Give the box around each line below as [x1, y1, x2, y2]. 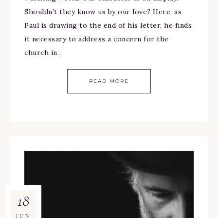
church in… [24, 48, 63, 57]
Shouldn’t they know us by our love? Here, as [24, 7, 182, 17]
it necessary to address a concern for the [24, 35, 169, 44]
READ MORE [89, 78, 129, 85]
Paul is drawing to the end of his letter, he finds [24, 21, 192, 30]
